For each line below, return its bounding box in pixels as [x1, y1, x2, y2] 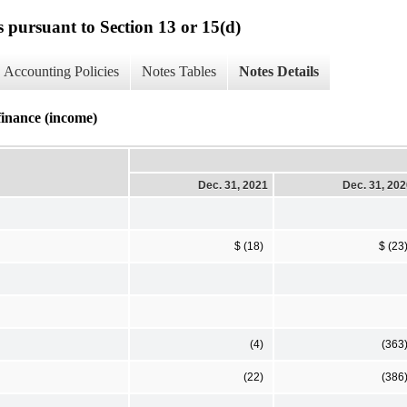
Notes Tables [142, 64, 216, 80]
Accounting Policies [4, 64, 119, 80]
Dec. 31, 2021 [198, 178, 268, 192]
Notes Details [239, 64, 319, 80]
